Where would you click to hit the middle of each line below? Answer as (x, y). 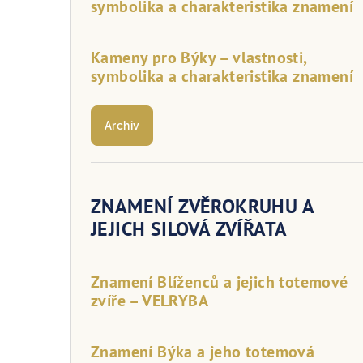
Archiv (122, 125)
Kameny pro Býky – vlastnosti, (199, 57)
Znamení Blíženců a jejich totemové (220, 282)
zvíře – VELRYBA (149, 300)
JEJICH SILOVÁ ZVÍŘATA (189, 228)
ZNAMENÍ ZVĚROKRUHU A (202, 206)
